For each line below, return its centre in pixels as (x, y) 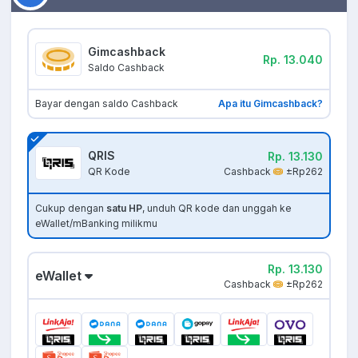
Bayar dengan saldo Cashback (107, 104)
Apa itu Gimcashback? (270, 104)
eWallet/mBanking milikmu (96, 224)
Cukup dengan (71, 209)
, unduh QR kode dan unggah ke (217, 209)
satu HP (124, 209)
